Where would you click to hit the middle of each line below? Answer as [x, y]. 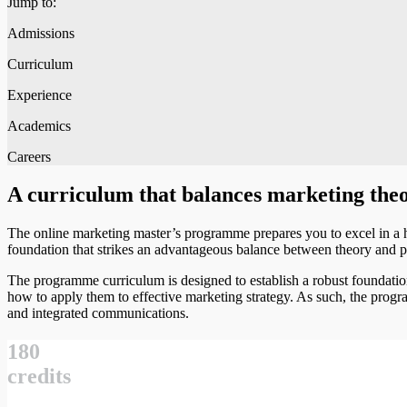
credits [39, 377]
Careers [29, 156]
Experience [40, 94]
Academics [39, 125]
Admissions [41, 33]
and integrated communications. [100, 313]
